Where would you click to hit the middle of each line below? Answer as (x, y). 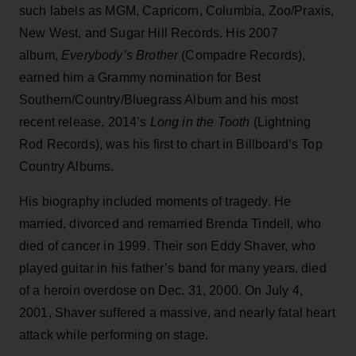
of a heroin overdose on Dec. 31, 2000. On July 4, (161, 290)
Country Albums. (68, 166)
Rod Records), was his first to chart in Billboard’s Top (171, 144)
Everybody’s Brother (120, 55)
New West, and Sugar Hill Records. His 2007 (149, 33)
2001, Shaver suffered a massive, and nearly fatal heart (177, 312)
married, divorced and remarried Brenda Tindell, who (170, 223)
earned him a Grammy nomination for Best (140, 77)
